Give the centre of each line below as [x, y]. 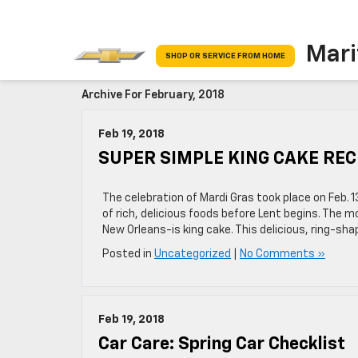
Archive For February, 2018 [153, 95]
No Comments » [282, 254]
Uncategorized [193, 254]
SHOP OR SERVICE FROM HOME [225, 56]
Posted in [128, 254]
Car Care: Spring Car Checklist [222, 344]
